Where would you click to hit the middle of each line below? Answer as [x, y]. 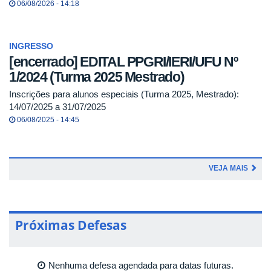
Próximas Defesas [71, 225]
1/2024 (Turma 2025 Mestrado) [97, 77]
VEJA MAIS [229, 168]
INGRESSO [31, 46]
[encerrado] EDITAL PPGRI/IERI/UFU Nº [123, 62]
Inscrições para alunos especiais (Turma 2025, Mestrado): [124, 94]
